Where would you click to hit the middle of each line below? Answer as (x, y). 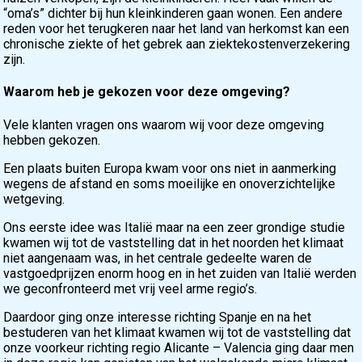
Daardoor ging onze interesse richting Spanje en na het (158, 317)
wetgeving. (34, 199)
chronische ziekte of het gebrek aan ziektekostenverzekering (177, 44)
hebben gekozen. (52, 140)
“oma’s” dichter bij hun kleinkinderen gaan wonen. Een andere (173, 14)
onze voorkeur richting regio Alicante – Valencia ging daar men (179, 347)
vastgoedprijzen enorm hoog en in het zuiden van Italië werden (180, 273)
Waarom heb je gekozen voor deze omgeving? (147, 92)
